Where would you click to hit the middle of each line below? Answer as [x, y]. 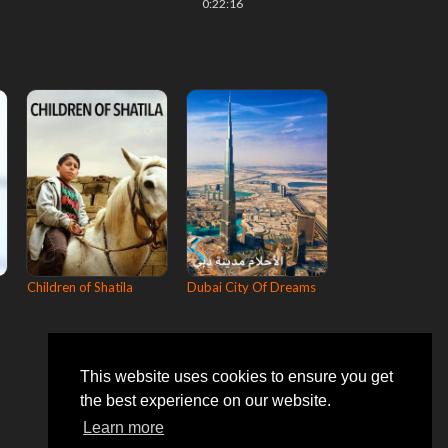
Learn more [124, 428]
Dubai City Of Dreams [251, 287]
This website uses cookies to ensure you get [236, 377]
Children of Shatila [80, 287]
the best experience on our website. [205, 401]
